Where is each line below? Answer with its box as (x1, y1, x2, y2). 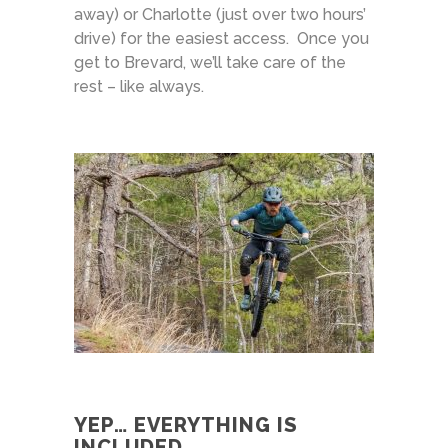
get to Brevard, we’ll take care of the (74, 52, 346, 72)
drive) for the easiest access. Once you (74, 28, 369, 48)
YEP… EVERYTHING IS (74, 412, 298, 437)
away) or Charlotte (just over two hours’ (74, 4, 366, 24)
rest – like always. (74, 76, 204, 96)
